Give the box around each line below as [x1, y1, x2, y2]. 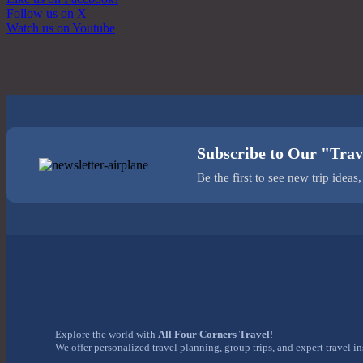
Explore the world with [55, 328, 158, 341]
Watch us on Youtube [6, 20, 115, 35]
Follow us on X [6, 6, 87, 20]
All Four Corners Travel [158, 328, 270, 341]
